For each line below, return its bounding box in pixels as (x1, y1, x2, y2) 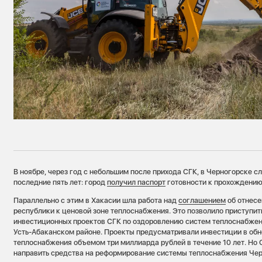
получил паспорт (107, 178, 166, 187)
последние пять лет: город (13, 178, 108, 187)
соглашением (178, 195, 226, 205)
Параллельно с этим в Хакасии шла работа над (13, 195, 179, 205)
